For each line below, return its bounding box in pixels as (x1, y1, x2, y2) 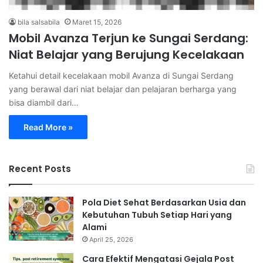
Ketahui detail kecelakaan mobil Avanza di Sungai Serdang (9, 70, 234, 80)
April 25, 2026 (89, 235, 133, 244)
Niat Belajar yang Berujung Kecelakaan (9, 46, 244, 63)
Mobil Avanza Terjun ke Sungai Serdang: (9, 29, 248, 46)
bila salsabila (18, 17, 60, 26)
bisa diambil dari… (9, 97, 79, 107)
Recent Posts (9, 162, 71, 175)
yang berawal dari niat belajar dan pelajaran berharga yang (9, 83, 237, 94)
